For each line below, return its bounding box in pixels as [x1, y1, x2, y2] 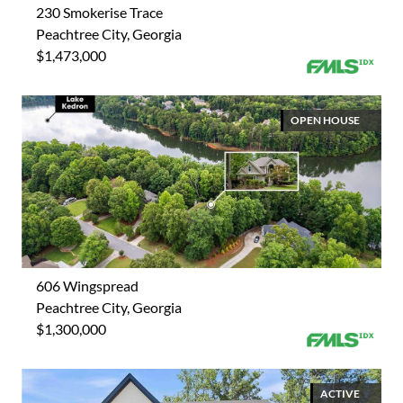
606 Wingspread [36, 276, 139, 294]
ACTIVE [320, 386, 360, 400]
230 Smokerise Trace [36, 3, 163, 21]
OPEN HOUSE [291, 112, 360, 127]
